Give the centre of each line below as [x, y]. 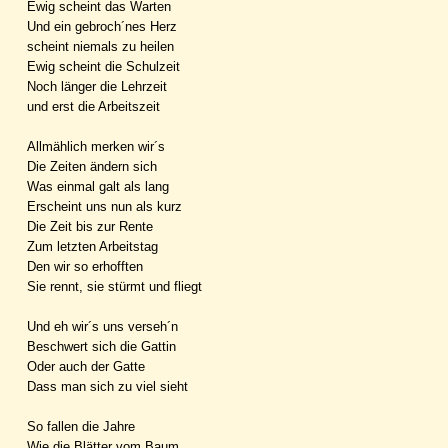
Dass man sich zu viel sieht [107, 386]
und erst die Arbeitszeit [93, 106]
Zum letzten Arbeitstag [92, 246]
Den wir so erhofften [85, 266]
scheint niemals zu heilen [100, 46]
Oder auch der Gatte [86, 366]
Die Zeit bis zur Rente [90, 226]
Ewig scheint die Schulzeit [103, 66]
